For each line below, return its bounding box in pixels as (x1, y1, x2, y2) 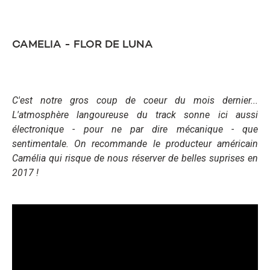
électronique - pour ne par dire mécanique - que (12, 124, 258, 136)
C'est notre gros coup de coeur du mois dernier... (12, 95, 258, 107)
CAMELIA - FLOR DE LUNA (12, 39, 153, 51)
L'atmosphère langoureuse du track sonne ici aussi (12, 109, 258, 121)
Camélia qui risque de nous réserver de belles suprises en (12, 152, 258, 165)
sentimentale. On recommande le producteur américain (12, 138, 258, 150)
